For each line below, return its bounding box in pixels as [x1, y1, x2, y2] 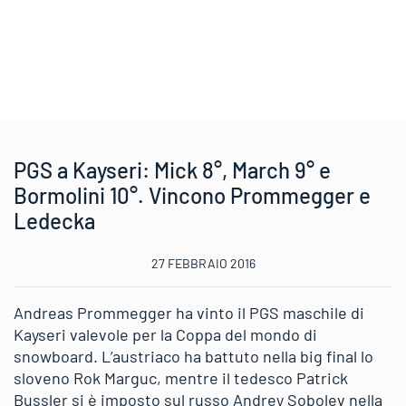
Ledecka [14, 208, 95, 234]
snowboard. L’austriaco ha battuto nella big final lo [14, 346, 373, 366]
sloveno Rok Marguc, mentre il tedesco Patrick [14, 368, 348, 388]
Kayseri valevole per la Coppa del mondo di [14, 324, 317, 344]
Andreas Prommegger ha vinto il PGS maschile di [14, 303, 364, 323]
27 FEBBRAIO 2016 [150, 256, 256, 271]
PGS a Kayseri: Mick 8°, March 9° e [14, 157, 331, 183]
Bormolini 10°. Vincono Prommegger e [14, 182, 371, 208]
